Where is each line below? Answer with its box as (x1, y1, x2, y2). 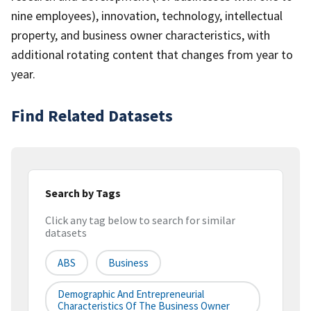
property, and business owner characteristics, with (11, 26, 270, 43)
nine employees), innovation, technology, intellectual (11, 7, 283, 24)
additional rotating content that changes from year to (11, 46, 293, 62)
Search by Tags (45, 185, 121, 200)
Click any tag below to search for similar (45, 213, 235, 228)
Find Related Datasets (11, 104, 173, 126)
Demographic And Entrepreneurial (58, 287, 204, 301)
